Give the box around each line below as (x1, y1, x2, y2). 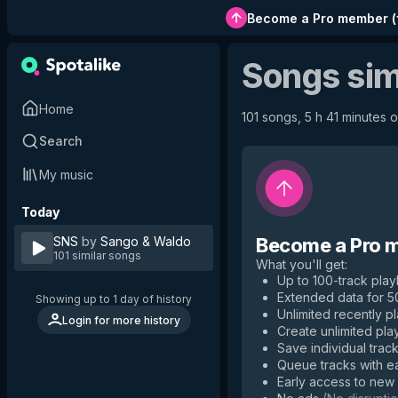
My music (39, 166, 93, 182)
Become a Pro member (246, 10, 388, 26)
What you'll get (256, 257, 345, 272)
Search (39, 133, 83, 148)
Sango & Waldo (100, 234, 191, 249)
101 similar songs (53, 249, 141, 262)
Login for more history (61, 313, 180, 327)
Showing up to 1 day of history (36, 292, 192, 306)
